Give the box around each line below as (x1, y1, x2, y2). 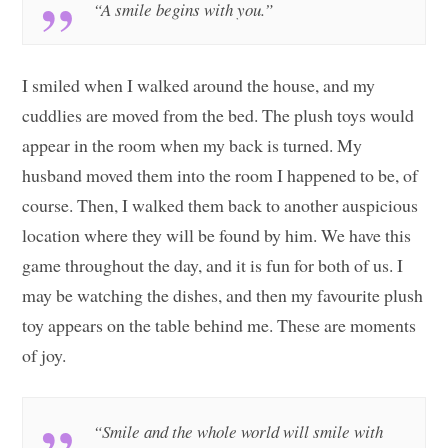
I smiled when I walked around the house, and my (22, 73, 376, 98)
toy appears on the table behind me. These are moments (22, 313, 417, 338)
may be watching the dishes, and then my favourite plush (22, 283, 424, 308)
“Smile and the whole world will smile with (93, 420, 384, 444)
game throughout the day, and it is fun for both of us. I (22, 253, 404, 278)
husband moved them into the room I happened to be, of (22, 163, 419, 188)
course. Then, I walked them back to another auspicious (22, 193, 419, 218)
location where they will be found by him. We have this (22, 223, 412, 248)
